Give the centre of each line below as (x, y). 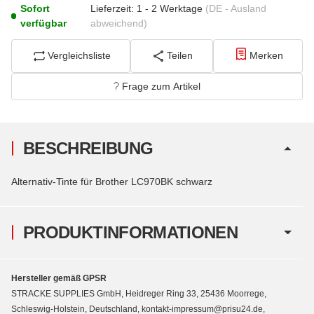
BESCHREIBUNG (88, 148)
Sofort (35, 8)
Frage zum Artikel (161, 86)
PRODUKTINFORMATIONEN (131, 232)
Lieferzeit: (112, 8)
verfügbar (44, 23)
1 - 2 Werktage (171, 8)
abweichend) (119, 23)
